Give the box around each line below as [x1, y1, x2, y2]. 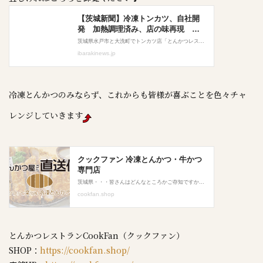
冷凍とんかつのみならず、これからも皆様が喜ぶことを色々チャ [9, 89, 247, 100]
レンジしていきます [9, 109, 83, 121]
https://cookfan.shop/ [40, 244, 130, 256]
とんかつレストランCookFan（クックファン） [9, 230, 184, 241]
